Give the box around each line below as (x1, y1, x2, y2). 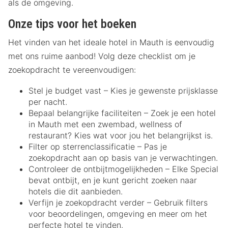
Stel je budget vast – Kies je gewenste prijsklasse (28, 85, 218, 96)
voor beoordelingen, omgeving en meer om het (28, 209, 207, 219)
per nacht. (28, 97, 67, 107)
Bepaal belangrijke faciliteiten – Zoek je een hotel (28, 108, 216, 119)
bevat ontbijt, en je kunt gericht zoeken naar (28, 175, 197, 186)
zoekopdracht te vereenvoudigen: (8, 65, 136, 75)
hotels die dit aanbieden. (28, 186, 123, 197)
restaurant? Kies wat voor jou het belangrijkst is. (28, 130, 213, 141)
